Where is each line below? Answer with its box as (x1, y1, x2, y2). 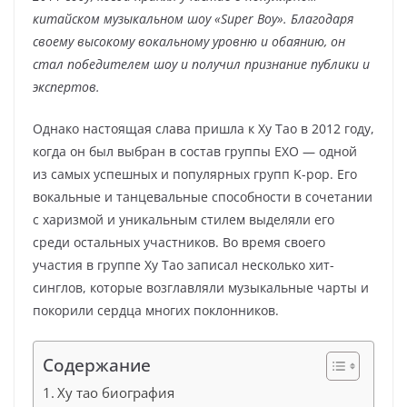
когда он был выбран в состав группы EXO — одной (33, 143, 357, 160)
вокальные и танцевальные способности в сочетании (33, 188, 372, 205)
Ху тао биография (57, 383, 175, 402)
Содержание (43, 352, 151, 378)
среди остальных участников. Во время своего (33, 233, 325, 251)
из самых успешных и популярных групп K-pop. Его (33, 165, 357, 183)
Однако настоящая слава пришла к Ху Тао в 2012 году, (33, 120, 374, 137)
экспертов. (33, 78, 100, 95)
